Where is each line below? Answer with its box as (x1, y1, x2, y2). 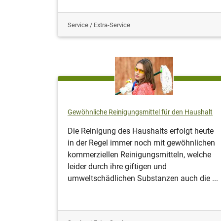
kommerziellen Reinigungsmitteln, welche (68, 149, 211, 159)
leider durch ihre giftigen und (68, 161, 167, 171)
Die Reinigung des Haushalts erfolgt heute (68, 126, 214, 136)
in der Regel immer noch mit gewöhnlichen (68, 138, 215, 147)
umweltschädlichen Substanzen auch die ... (68, 173, 218, 183)
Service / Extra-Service (68, 21, 130, 29)
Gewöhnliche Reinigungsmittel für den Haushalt (68, 108, 213, 116)
